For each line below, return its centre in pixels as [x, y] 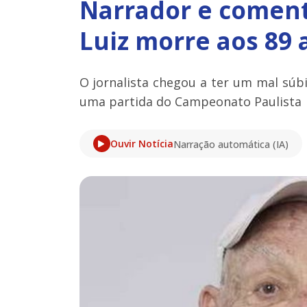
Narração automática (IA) [231, 145]
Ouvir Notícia [142, 143]
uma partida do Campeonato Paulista [190, 102]
